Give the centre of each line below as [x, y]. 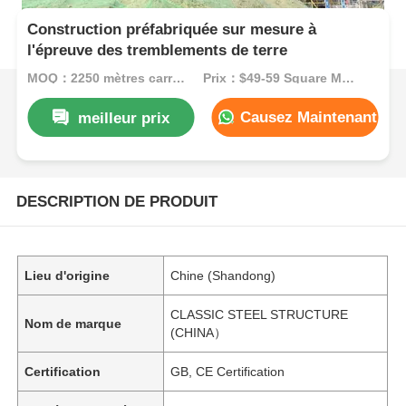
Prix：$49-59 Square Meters [348, 77]
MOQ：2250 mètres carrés [179, 77]
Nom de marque [73, 323]
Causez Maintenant [306, 117]
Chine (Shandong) [223, 275]
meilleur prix [124, 118]
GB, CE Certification [228, 371]
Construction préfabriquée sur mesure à [172, 30]
